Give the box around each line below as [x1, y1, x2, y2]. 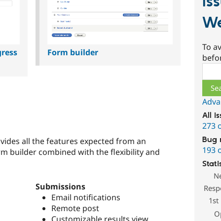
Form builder [47, 46, 98, 58]
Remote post [51, 203, 99, 214]
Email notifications [51, 192, 120, 203]
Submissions [36, 181, 85, 192]
